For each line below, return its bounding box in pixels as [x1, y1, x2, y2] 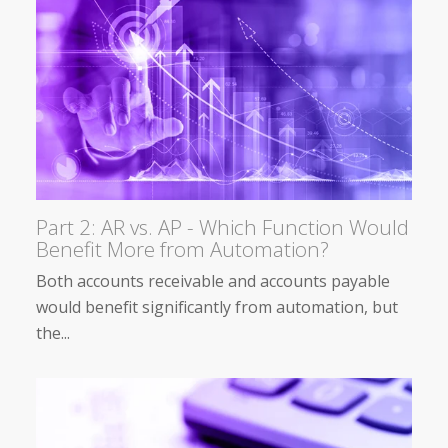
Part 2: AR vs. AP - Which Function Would [36, 212, 409, 241]
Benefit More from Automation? [36, 234, 329, 263]
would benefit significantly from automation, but [36, 295, 398, 318]
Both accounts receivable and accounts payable [36, 269, 390, 292]
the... [36, 321, 70, 344]
